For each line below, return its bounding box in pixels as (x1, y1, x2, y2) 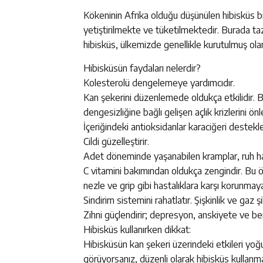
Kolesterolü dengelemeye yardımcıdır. (83, 76, 235, 89)
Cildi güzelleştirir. (83, 135, 149, 147)
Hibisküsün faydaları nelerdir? (83, 62, 201, 74)
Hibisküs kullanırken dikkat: (83, 223, 191, 235)
